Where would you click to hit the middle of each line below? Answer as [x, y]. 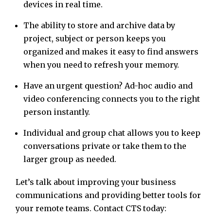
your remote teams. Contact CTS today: [91, 209]
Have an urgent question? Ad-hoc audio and [108, 86]
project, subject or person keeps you [95, 39]
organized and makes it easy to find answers [111, 52]
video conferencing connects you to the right [112, 99]
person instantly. [57, 112]
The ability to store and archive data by [99, 26]
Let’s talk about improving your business [96, 182]
